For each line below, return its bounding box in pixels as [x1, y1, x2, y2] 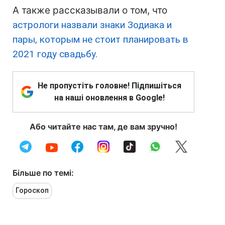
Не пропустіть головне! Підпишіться [38, 81, 181, 91]
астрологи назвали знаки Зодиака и [13, 19, 172, 31]
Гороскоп [16, 186, 49, 195]
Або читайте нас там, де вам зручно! [30, 122, 177, 132]
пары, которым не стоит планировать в [13, 34, 188, 46]
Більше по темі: [13, 168, 74, 178]
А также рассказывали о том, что [13, 5, 167, 17]
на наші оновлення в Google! [54, 93, 165, 103]
